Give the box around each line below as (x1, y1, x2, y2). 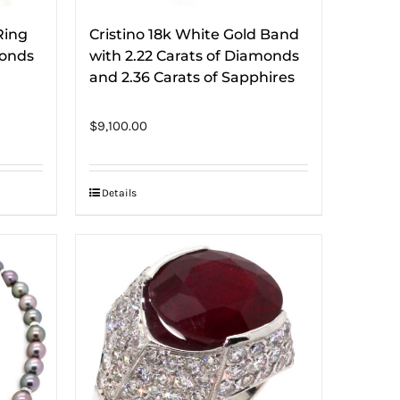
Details (101, 186, 137, 199)
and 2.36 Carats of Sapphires (88, 68, 295, 86)
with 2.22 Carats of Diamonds (88, 46, 299, 64)
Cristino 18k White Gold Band (88, 25, 299, 43)
